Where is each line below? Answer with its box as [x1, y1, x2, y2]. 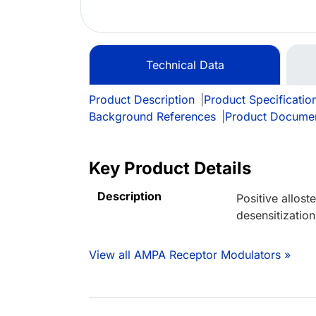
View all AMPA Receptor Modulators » [89, 248, 291, 262]
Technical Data [145, 58, 224, 73]
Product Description [89, 92, 195, 107]
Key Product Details [89, 158, 251, 179]
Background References [89, 109, 216, 124]
